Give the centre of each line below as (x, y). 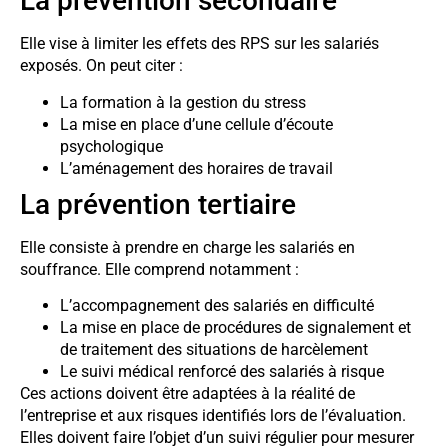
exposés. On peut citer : (101, 66)
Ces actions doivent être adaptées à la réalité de (187, 393)
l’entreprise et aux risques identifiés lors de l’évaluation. (213, 415)
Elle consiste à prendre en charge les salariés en (187, 247)
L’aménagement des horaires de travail (196, 168)
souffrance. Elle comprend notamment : (159, 269)
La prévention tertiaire (158, 204)
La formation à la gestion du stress (183, 102)
